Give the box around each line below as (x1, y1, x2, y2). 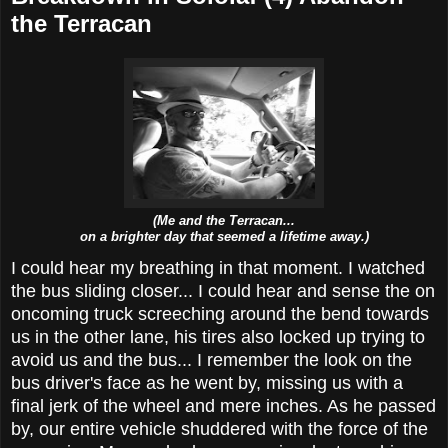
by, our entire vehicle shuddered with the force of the (11, 418, 428, 439)
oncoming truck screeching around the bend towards (11, 303, 429, 324)
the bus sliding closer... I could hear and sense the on (11, 280, 435, 301)
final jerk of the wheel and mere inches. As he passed (11, 395, 436, 416)
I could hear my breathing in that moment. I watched (11, 257, 425, 278)
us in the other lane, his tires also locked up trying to (11, 326, 425, 347)
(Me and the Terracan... (153, 212, 295, 228)
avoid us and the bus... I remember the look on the (11, 349, 412, 370)
